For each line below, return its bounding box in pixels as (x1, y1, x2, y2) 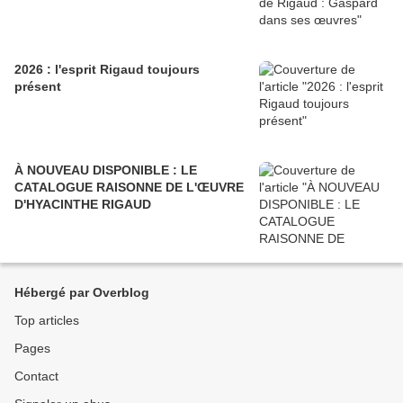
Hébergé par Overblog (14, 284, 149, 300)
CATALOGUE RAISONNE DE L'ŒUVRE (14, 179, 244, 194)
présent (14, 78, 61, 94)
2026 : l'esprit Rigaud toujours (14, 61, 200, 76)
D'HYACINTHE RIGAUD (14, 196, 151, 211)
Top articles (14, 312, 79, 327)
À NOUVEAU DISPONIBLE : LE (14, 162, 197, 177)
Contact (14, 368, 58, 383)
